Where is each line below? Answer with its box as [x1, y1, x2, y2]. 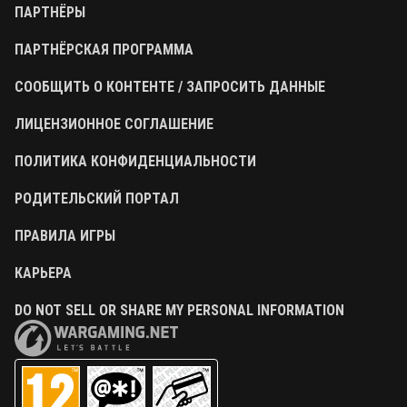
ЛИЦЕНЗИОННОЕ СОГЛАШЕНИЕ [15, 115, 213, 133]
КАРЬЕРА [15, 264, 72, 282]
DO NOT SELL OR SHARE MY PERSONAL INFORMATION [15, 302, 344, 319]
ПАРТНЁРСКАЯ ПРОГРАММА [15, 41, 194, 58]
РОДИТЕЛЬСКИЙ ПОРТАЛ [15, 190, 179, 207]
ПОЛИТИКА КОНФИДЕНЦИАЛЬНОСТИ [15, 153, 256, 170]
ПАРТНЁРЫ [15, 4, 85, 21]
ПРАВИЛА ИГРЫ [15, 227, 115, 244]
